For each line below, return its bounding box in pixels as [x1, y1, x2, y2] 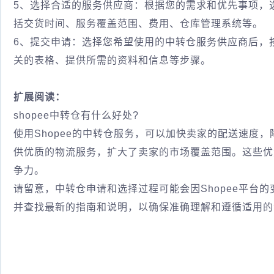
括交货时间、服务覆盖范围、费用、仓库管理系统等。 [13, 18, 263, 29]
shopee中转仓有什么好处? [13, 110, 139, 120]
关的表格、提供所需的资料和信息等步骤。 [13, 55, 211, 65]
